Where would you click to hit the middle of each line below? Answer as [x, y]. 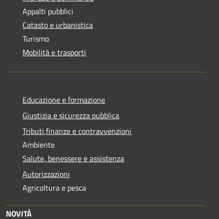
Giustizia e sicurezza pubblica [71, 115]
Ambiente [39, 144]
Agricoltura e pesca [54, 187]
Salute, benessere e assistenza [73, 158]
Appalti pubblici [48, 11]
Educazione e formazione [64, 99]
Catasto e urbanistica [58, 25]
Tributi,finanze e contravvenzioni [77, 131]
